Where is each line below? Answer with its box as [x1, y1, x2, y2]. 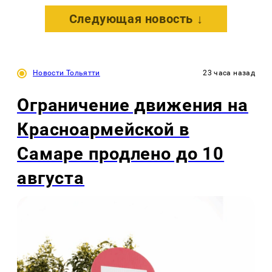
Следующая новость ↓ [69, 11, 203, 26]
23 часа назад [203, 68, 255, 77]
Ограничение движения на [17, 94, 248, 115]
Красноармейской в [17, 118, 189, 140]
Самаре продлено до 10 [17, 143, 225, 164]
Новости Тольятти [33, 68, 100, 77]
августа [17, 167, 85, 188]
